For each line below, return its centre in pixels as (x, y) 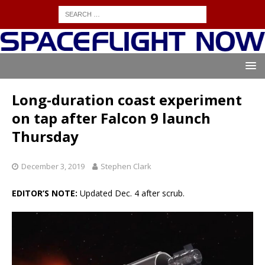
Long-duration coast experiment (127, 100)
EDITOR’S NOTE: (46, 193)
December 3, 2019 (53, 167)
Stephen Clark (126, 167)
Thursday (45, 137)
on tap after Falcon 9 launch (111, 118)
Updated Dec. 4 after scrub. (132, 193)
